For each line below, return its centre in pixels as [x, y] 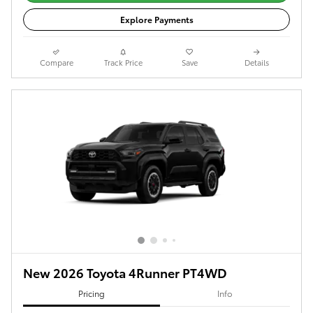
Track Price [123, 63]
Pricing [91, 293]
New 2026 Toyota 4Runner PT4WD [125, 272]
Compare [56, 63]
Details [256, 63]
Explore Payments [156, 20]
